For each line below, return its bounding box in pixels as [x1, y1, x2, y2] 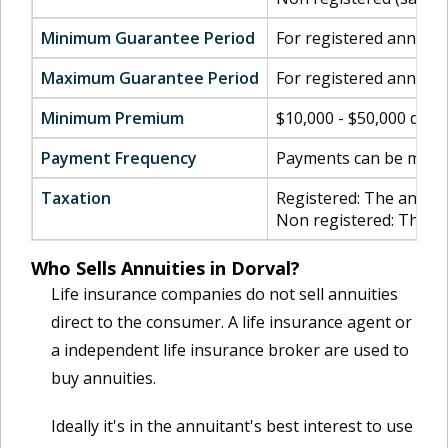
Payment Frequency [41, 147, 197, 169]
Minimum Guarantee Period [41, 27, 255, 49]
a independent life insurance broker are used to [51, 339, 409, 361]
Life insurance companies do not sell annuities [51, 283, 398, 305]
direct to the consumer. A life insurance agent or [51, 311, 412, 333]
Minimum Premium [41, 107, 184, 129]
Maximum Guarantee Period [41, 67, 259, 89]
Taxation [41, 187, 111, 209]
